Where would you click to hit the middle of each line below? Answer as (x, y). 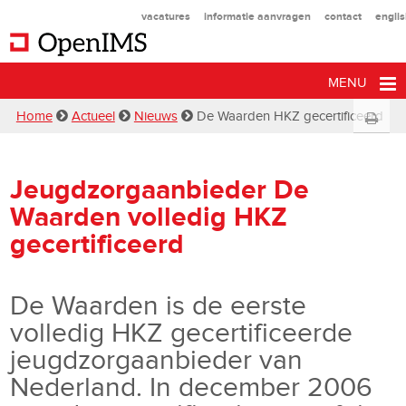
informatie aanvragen (257, 16)
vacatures (165, 16)
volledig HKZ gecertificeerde (182, 332)
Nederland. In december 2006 (192, 387)
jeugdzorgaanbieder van (157, 359)
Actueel (93, 116)
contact (343, 16)
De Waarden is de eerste (159, 305)
